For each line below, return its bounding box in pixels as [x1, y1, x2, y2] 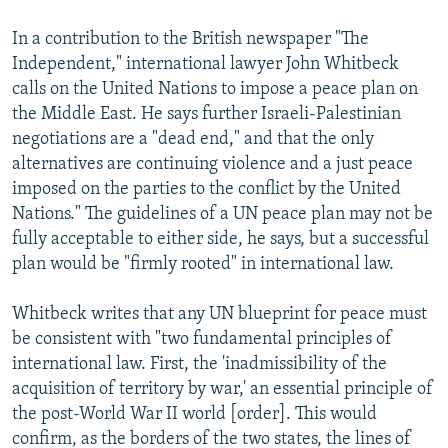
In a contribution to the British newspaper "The [12, 29, 369, 49]
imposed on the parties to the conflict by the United [12, 179, 401, 199]
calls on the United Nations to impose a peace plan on [12, 79, 418, 99]
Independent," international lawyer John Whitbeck [12, 54, 399, 74]
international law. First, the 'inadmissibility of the [12, 354, 387, 374]
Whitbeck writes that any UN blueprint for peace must [12, 304, 427, 324]
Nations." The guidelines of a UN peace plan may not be [12, 204, 433, 224]
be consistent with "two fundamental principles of [12, 329, 392, 349]
